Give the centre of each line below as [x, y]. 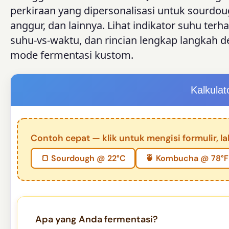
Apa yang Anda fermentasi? [97, 220]
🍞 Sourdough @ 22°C [83, 158]
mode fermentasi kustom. [72, 55]
